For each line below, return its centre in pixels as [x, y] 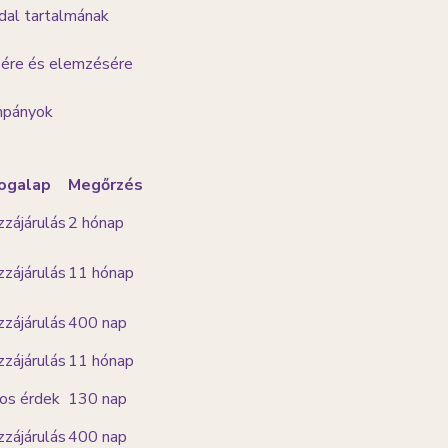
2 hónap [96, 223]
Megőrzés [105, 185]
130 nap [97, 399]
